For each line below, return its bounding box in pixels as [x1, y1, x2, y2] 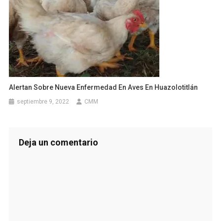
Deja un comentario [18, 137, 98, 147]
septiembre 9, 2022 [17, 98, 70, 105]
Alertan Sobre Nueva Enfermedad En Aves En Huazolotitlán [9, 83, 201, 91]
